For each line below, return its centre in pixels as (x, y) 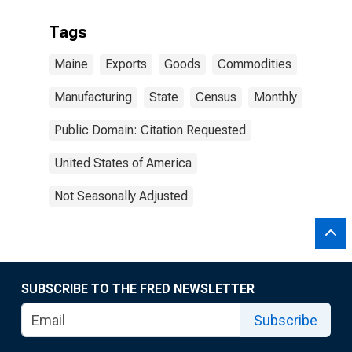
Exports (126, 64)
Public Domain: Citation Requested (150, 130)
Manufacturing (93, 97)
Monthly (275, 97)
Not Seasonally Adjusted (121, 196)
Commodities (255, 64)
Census (216, 97)
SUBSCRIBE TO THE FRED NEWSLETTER (138, 289)
